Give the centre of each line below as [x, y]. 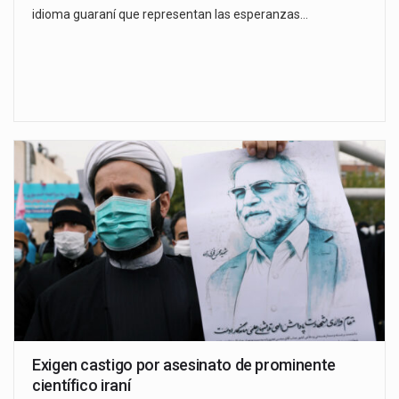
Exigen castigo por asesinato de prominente [184, 364]
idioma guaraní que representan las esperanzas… [170, 14]
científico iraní [81, 385]
